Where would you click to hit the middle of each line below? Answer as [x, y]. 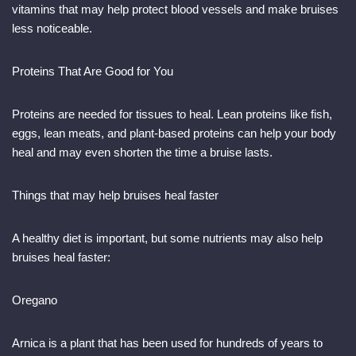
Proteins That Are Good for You [93, 72]
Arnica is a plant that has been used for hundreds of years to [167, 343]
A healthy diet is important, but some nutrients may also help [167, 238]
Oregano [35, 300]
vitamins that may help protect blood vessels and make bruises [175, 10]
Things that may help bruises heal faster [115, 195]
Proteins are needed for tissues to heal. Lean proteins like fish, [172, 114]
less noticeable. [52, 29]
